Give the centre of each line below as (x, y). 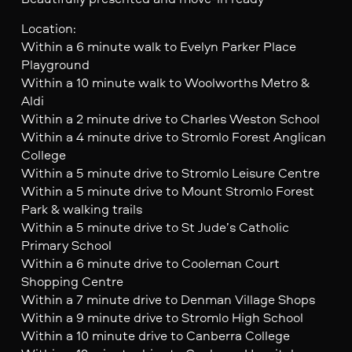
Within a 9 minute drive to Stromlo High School (162, 317)
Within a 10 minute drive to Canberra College (155, 335)
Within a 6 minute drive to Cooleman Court (150, 262)
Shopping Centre (72, 280)
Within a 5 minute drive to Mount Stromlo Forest (167, 190)
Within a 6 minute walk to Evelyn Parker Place (158, 46)
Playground (55, 64)
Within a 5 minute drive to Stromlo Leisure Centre (170, 172)
